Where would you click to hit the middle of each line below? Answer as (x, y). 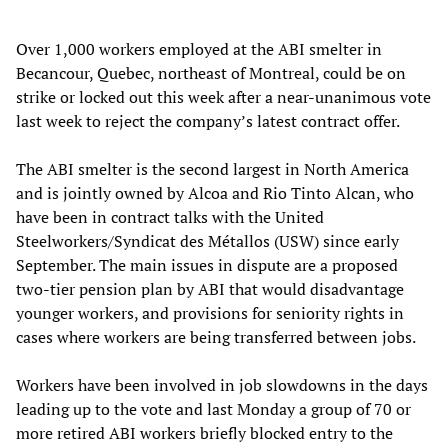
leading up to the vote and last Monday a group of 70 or (213, 409)
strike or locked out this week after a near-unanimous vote (223, 97)
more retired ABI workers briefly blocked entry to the (204, 433)
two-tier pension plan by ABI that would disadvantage (210, 289)
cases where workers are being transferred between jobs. (216, 337)
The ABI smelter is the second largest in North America (212, 169)
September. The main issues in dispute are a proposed (207, 265)
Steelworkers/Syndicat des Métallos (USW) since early (207, 241)
